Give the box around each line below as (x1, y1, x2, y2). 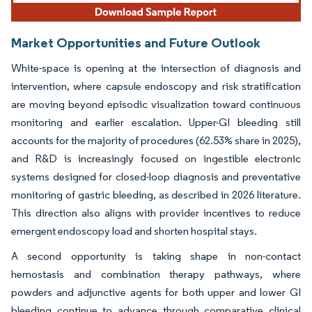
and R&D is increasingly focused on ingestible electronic (11, 152, 301, 166)
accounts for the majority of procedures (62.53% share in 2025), (11, 134, 301, 148)
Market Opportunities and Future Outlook (11, 34, 260, 52)
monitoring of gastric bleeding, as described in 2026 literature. (11, 188, 301, 202)
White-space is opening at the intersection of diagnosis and (11, 61, 301, 75)
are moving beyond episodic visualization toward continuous (11, 97, 301, 111)
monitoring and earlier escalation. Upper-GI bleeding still (11, 116, 301, 130)
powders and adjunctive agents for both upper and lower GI (11, 286, 301, 299)
